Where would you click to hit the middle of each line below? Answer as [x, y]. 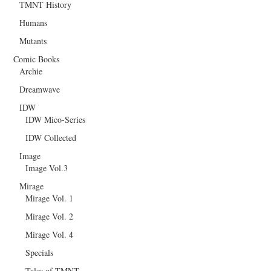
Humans [34, 22]
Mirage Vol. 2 [50, 216]
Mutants [33, 41]
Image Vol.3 [47, 168]
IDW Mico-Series [56, 119]
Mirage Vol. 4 [50, 234]
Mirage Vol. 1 [50, 198]
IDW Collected [51, 137]
